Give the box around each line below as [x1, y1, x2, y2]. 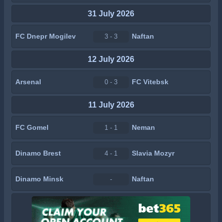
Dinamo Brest [15, 149, 61, 157]
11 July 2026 [88, 100, 134, 109]
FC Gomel [15, 123, 49, 131]
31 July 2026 [88, 9, 134, 18]
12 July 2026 [88, 55, 134, 63]
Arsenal [15, 78, 41, 86]
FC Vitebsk [132, 78, 168, 86]
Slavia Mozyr [132, 149, 174, 157]
